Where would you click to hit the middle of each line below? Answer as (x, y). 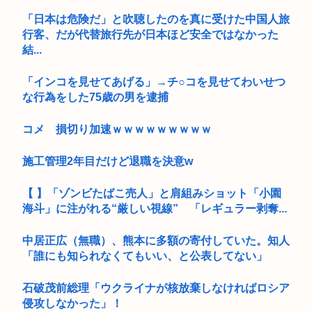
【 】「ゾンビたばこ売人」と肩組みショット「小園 (152, 193)
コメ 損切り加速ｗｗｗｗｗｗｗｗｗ (117, 129)
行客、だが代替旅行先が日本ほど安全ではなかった (150, 34)
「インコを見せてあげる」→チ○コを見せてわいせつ (154, 81)
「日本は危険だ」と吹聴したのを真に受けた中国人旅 (156, 19)
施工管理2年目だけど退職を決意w (108, 161)
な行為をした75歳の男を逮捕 (95, 97)
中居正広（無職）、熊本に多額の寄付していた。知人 (156, 240)
